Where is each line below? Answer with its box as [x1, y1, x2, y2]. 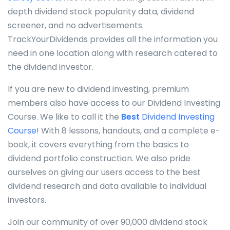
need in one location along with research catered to [8, 47, 218, 59]
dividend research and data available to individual [8, 180, 206, 192]
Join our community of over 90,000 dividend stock [8, 216, 207, 228]
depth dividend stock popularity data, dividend [8, 5, 194, 17]
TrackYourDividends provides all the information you [8, 33, 218, 45]
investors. [8, 194, 46, 206]
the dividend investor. [8, 61, 93, 73]
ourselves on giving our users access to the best [8, 166, 201, 178]
